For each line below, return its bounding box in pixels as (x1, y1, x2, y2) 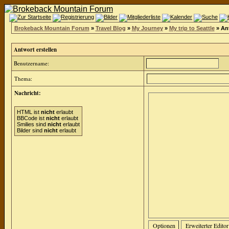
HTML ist (16, 109, 41, 115)
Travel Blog (95, 25, 126, 31)
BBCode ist (16, 115, 46, 121)
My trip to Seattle (169, 25, 215, 31)
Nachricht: (14, 89, 41, 97)
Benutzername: (13, 59, 49, 67)
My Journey (131, 25, 163, 31)
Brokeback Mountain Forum (14, 25, 89, 31)
